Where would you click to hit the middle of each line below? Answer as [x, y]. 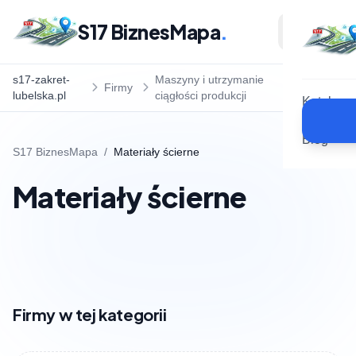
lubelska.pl [39, 95]
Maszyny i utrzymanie [209, 79]
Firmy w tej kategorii [90, 314]
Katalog [324, 101]
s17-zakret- [41, 79]
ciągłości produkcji [200, 95]
